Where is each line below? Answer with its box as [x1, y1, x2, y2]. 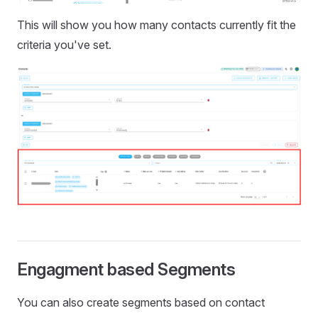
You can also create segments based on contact [17, 295, 265, 309]
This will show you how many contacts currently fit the [17, 18, 296, 33]
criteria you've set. [17, 38, 111, 53]
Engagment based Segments [17, 258, 236, 280]
